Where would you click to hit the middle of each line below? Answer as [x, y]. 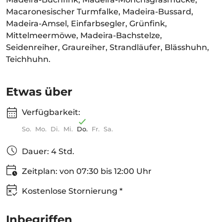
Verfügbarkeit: [51, 112]
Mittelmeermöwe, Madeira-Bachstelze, [84, 35]
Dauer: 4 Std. [48, 151]
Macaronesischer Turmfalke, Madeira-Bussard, [100, 12]
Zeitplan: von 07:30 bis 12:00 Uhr [87, 171]
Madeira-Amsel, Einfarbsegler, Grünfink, [86, 24]
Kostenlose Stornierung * [72, 191]
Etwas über [39, 92]
